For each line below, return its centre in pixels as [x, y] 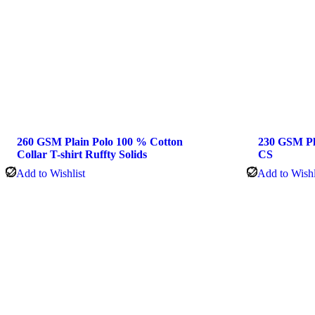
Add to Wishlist [51, 173]
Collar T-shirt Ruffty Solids [82, 154]
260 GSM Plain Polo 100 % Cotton [100, 141]
